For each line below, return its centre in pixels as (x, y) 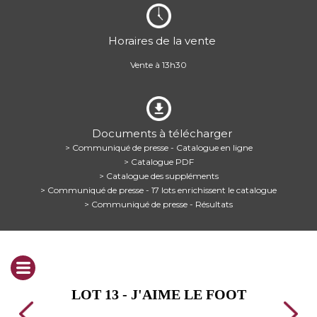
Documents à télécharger (162, 133)
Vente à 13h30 (158, 65)
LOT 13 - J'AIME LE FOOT (158, 294)
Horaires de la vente (162, 41)
